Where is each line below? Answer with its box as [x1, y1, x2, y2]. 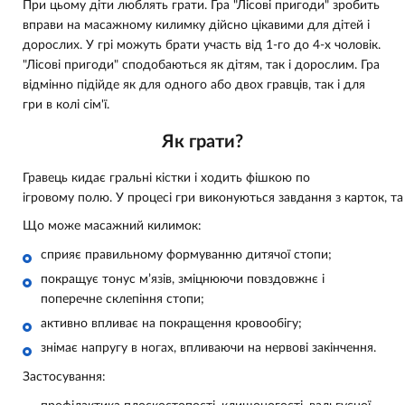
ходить [201, 172, 242, 185]
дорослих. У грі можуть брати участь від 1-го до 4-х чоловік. [23, 39, 381, 52]
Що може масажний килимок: [23, 220, 202, 233]
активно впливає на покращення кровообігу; [41, 317, 302, 331]
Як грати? [162, 132, 243, 151]
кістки [155, 172, 191, 185]
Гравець [23, 172, 68, 185]
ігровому [23, 192, 74, 205]
